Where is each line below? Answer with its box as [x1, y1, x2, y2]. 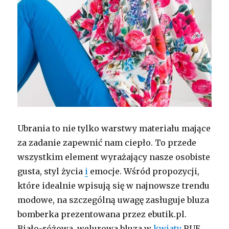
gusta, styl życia [17, 166, 85, 176]
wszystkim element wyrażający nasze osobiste [17, 151, 211, 162]
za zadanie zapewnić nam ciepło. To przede [17, 137, 197, 148]
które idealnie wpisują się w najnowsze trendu [17, 180, 210, 191]
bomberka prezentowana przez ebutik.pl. [17, 209, 187, 219]
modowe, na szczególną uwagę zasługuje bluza [17, 194, 210, 205]
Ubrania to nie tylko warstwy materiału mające [17, 123, 211, 133]
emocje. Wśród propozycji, [88, 166, 200, 176]
